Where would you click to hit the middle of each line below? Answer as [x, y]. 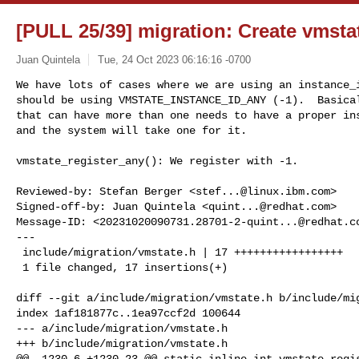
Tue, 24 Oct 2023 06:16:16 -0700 [174, 59]
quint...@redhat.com [269, 206]
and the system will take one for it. [131, 130]
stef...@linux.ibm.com [263, 191]
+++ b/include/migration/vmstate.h [122, 343]
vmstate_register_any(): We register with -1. [157, 161]
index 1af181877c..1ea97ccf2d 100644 [128, 313]
